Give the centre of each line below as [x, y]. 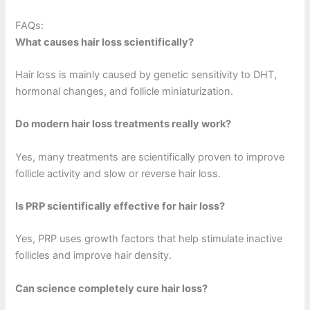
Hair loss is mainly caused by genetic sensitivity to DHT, [146, 75]
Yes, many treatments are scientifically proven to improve [150, 157]
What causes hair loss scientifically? [105, 42]
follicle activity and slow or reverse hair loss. [118, 173]
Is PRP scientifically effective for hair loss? [120, 207]
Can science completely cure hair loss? [112, 288]
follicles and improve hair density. [94, 256]
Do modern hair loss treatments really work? [124, 124]
